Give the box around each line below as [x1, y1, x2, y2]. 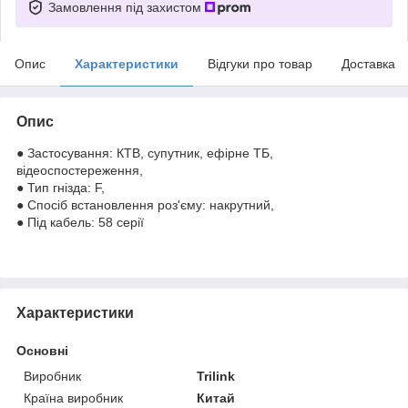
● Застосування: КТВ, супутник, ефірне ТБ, [16, 145, 273, 160]
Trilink [197, 368, 236, 383]
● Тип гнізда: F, [16, 179, 105, 195]
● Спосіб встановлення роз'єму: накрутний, [16, 197, 274, 212]
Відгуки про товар [208, 56, 312, 71]
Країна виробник [24, 390, 123, 405]
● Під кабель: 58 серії [16, 214, 144, 229]
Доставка [342, 56, 395, 71]
